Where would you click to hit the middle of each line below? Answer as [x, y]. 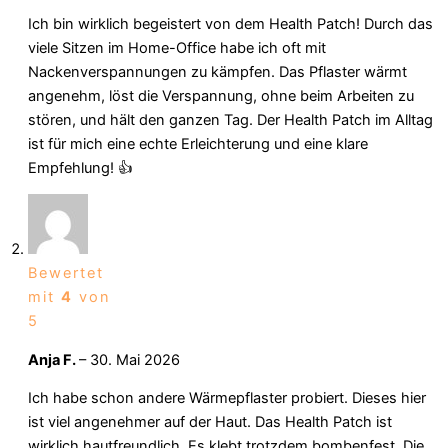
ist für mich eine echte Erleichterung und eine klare [198, 143]
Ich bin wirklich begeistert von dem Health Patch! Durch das [230, 23]
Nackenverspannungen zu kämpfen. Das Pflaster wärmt [217, 71]
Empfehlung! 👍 [80, 167]
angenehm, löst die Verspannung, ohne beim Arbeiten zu [221, 95]
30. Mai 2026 [135, 359]
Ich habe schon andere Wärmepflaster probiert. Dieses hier [227, 398]
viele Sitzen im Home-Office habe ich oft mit [177, 47]
